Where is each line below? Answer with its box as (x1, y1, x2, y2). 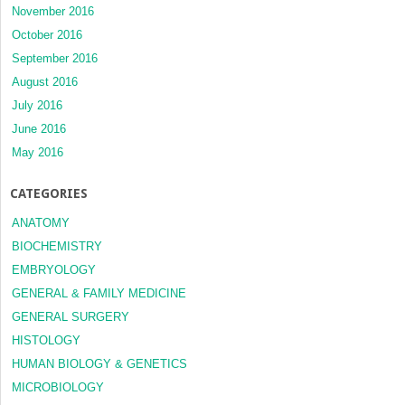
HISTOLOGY (12, 333, 80, 347)
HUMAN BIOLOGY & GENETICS (12, 356, 187, 371)
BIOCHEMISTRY (12, 239, 102, 253)
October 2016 (12, 27, 82, 42)
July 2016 (12, 98, 62, 112)
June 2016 (12, 121, 66, 136)
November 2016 (12, 4, 94, 18)
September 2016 (12, 51, 98, 65)
